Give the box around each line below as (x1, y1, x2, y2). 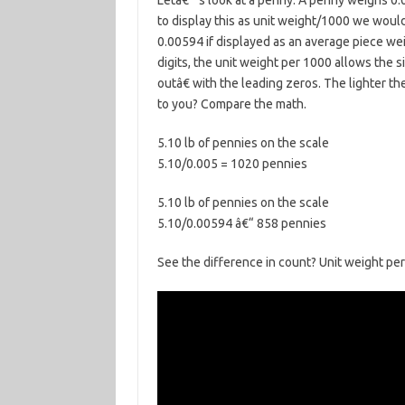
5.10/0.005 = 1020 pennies (156, 156, 307, 171)
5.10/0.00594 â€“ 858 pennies (156, 216, 326, 231)
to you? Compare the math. (156, 97, 306, 111)
